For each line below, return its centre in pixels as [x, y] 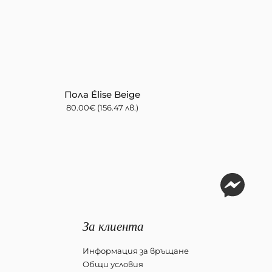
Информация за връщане [135, 250]
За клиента [113, 226]
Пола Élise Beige [103, 94]
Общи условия [113, 264]
